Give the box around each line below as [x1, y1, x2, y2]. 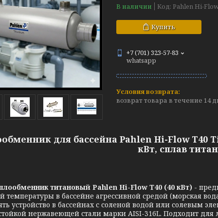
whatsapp [127, 56, 156, 65]
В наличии [116, 2, 152, 11]
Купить [151, 22, 175, 31]
